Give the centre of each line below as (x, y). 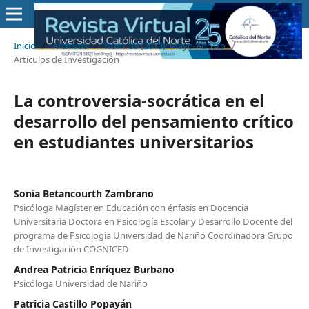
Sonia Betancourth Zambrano (83, 193)
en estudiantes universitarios (133, 141)
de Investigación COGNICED (71, 249)
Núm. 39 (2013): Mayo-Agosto (165, 45)
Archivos (70, 45)
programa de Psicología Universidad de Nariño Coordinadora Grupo (153, 235)
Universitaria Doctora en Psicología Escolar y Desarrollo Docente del (153, 221)
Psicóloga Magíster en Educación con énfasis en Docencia (131, 207)
